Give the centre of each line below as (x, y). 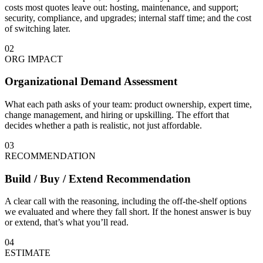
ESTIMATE (28, 253)
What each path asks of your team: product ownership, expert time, (128, 104)
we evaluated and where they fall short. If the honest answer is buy (128, 212)
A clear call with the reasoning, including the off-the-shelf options (126, 201)
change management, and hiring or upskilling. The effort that (117, 115)
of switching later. (38, 28)
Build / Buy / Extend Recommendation (98, 178)
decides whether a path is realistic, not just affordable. (103, 125)
